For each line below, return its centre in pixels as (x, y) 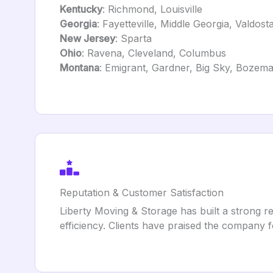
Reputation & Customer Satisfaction (142, 193)
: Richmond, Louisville (152, 9)
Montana (80, 68)
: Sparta (133, 38)
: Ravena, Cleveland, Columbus (154, 53)
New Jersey (87, 38)
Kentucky (81, 9)
